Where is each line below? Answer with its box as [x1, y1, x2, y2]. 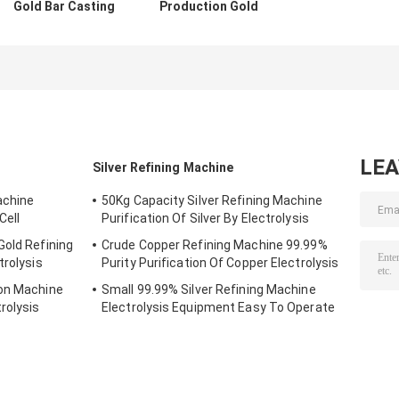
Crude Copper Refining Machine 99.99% [102, 237, 328, 252]
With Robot [175, 54, 242, 69]
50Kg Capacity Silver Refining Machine [102, 192, 322, 208]
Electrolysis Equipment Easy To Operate [102, 299, 335, 314]
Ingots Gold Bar [162, 17, 256, 32]
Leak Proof [102, 317, 164, 332]
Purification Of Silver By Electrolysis [102, 210, 309, 225]
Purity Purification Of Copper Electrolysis [102, 255, 339, 270]
